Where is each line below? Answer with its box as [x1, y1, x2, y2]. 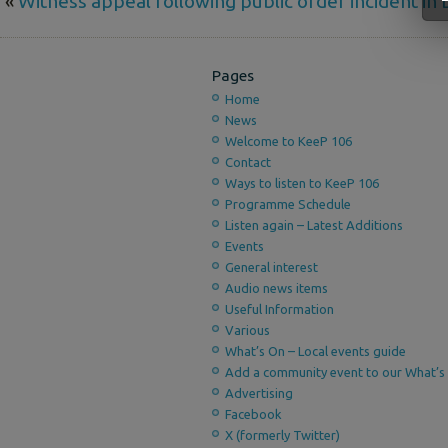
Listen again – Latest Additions [225, 218, 403, 232]
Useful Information [225, 302, 334, 316]
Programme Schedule [225, 197, 351, 211]
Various [225, 323, 270, 337]
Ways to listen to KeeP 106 [225, 176, 379, 190]
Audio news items [225, 281, 328, 295]
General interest [225, 260, 318, 274]
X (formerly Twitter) [225, 428, 340, 442]
